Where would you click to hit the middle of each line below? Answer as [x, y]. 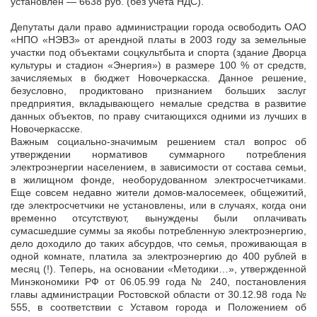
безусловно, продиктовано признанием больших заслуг [158, 91]
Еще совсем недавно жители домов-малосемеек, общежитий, [158, 193]
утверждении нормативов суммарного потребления [158, 155]
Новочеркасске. [47, 129]
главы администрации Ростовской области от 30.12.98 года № [158, 295]
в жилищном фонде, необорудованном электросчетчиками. [158, 180]
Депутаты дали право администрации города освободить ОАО [158, 27]
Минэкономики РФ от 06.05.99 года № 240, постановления [158, 282]
